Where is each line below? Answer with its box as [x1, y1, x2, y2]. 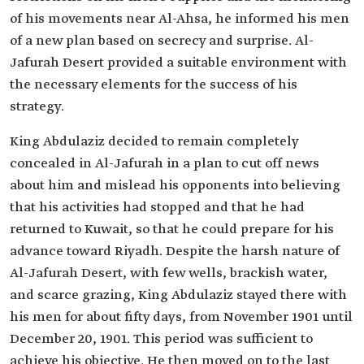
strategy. [10, 98, 64, 115]
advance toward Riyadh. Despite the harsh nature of [10, 243, 340, 260]
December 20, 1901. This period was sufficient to [10, 331, 313, 348]
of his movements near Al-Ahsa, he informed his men [10, 11, 349, 28]
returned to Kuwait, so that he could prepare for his [10, 221, 334, 238]
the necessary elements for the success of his [10, 76, 297, 93]
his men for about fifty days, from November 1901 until [10, 309, 353, 326]
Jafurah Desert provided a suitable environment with [10, 54, 347, 71]
